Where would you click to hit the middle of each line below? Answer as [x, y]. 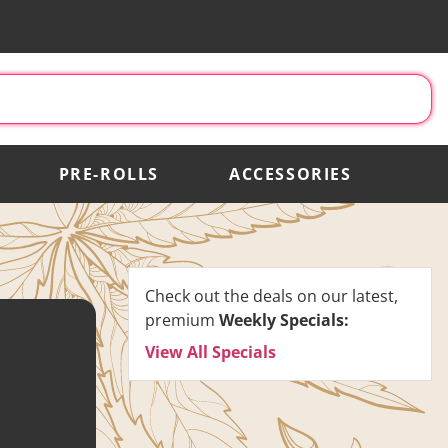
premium [182, 319]
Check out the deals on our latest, [271, 295]
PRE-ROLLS [109, 173]
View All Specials [210, 351]
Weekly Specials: [284, 319]
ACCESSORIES [290, 173]
